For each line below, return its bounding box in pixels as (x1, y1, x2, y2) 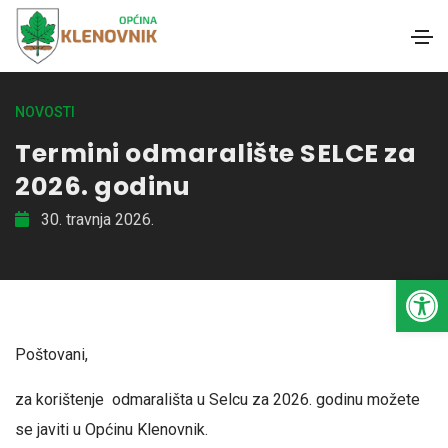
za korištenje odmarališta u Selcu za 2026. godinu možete (15, 390, 420, 409)
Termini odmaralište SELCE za (15, 135, 416, 171)
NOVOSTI (15, 104, 75, 120)
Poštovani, (15, 345, 88, 364)
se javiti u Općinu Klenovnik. (15, 420, 208, 439)
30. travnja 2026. (29, 210, 154, 229)
